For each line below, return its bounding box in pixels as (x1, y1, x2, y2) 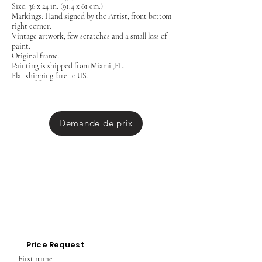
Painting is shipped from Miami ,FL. (12, 60, 125, 71)
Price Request (26, 239, 84, 250)
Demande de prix (58, 118, 133, 129)
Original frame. (12, 50, 61, 61)
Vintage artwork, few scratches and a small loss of (12, 30, 167, 41)
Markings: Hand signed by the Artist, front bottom (12, 11, 171, 21)
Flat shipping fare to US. (12, 70, 88, 81)
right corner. (12, 20, 51, 31)
